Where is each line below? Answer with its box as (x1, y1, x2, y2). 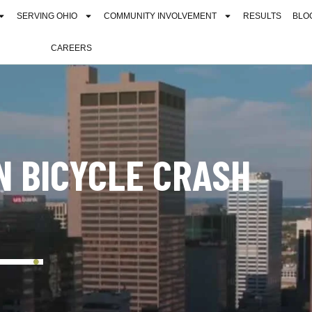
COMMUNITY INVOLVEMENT (104, 11, 217, 21)
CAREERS (50, 43, 92, 53)
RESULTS (243, 11, 282, 21)
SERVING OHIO (17, 11, 78, 21)
